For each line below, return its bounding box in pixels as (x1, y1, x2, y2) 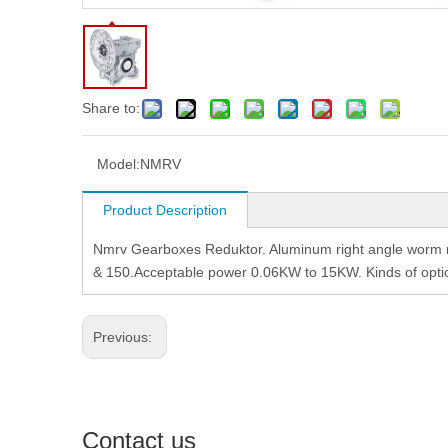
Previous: (93, 329, 156, 345)
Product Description (103, 202, 227, 218)
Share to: (82, 100, 140, 116)
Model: (97, 156, 140, 172)
